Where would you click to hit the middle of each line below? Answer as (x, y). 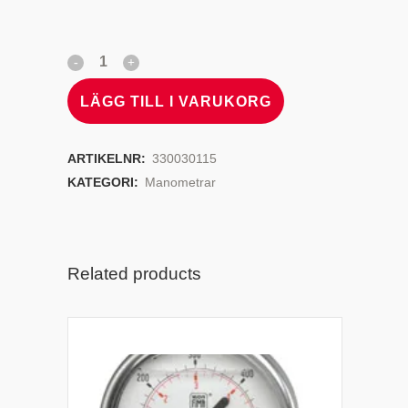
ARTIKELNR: (108, 158)
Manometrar (180, 182)
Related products (134, 274)
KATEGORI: (105, 182)
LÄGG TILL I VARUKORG (176, 101)
